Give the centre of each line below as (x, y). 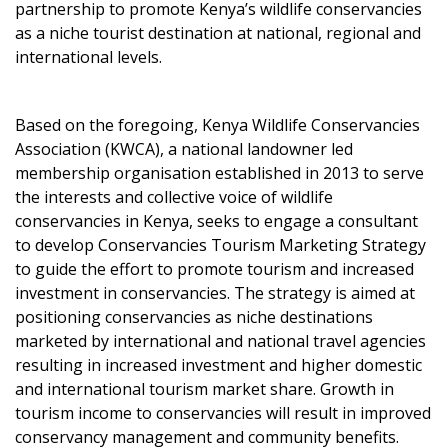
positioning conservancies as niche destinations (194, 317)
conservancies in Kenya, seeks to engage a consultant (216, 221)
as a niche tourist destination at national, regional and (218, 33)
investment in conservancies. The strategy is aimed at (215, 293)
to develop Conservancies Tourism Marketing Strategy (220, 245)
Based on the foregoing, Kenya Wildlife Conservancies (217, 125)
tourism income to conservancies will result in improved (223, 413)
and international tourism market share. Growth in (204, 389)
